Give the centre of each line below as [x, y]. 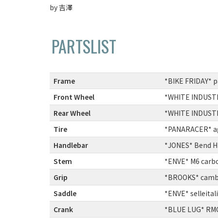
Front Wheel [74, 97]
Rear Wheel [72, 113]
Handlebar [71, 145]
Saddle [65, 193]
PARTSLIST [84, 46]
